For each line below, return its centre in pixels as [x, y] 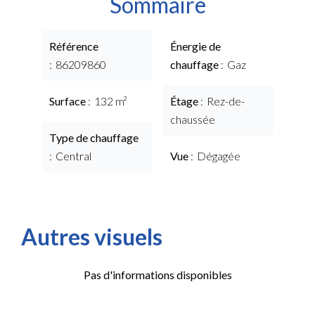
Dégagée [219, 156]
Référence [74, 46]
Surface [69, 101]
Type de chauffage [94, 137]
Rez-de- [226, 101]
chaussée [193, 119]
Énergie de [195, 46]
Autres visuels [92, 237]
